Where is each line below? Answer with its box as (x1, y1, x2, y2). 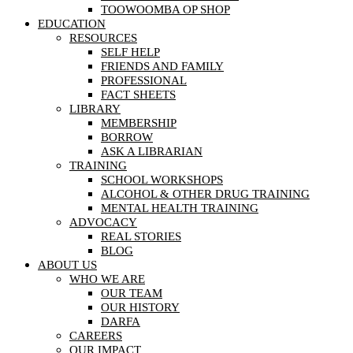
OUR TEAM (101, 286, 162, 299)
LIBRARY (69, 102, 121, 115)
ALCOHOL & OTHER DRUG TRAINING (101, 187, 310, 200)
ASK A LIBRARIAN (101, 144, 203, 158)
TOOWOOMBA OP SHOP (101, 2, 230, 16)
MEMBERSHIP (101, 116, 176, 129)
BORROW (101, 130, 153, 143)
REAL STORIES (101, 229, 181, 243)
